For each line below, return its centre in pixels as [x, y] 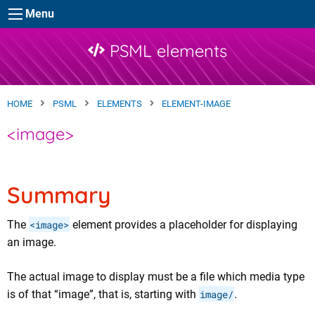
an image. [32, 242]
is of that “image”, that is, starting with [103, 294]
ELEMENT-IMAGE [197, 104]
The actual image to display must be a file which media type [156, 277]
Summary [59, 195]
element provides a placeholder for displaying [184, 225]
